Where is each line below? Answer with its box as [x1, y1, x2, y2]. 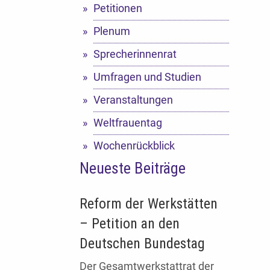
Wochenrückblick [93, 139, 175, 152]
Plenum [93, 25, 130, 37]
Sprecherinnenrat [93, 48, 177, 60]
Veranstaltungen [93, 93, 173, 106]
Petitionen [93, 2, 142, 14]
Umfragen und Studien [93, 71, 201, 83]
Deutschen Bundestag [80, 234, 205, 252]
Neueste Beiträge [80, 159, 186, 177]
